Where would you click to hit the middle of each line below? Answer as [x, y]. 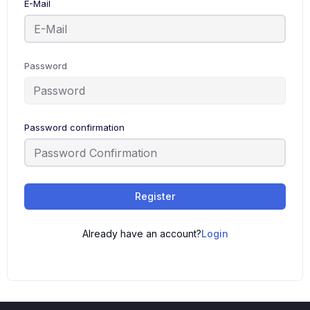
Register [155, 196]
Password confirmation [74, 127]
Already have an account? [142, 234]
